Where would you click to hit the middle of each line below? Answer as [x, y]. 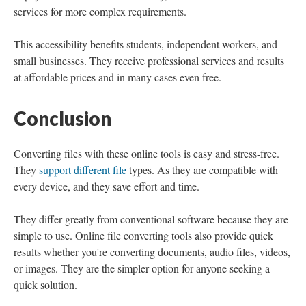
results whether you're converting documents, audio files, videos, [152, 252]
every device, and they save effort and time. [107, 186]
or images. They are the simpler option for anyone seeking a [142, 268]
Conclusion [62, 118]
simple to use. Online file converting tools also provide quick [143, 235]
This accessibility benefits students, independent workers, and [145, 44]
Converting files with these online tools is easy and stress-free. [147, 153]
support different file [83, 170]
